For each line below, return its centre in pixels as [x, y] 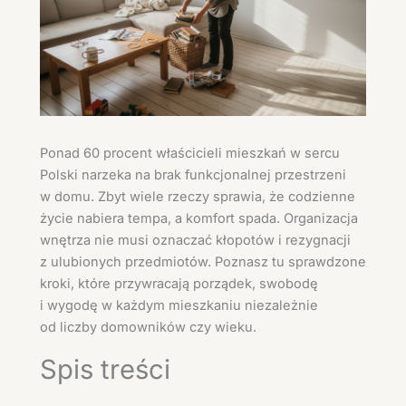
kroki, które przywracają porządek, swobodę [179, 283]
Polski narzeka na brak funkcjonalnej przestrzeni [193, 174]
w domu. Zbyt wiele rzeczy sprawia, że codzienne [198, 196]
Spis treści [105, 370]
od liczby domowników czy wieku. [148, 327]
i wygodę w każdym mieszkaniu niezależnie [179, 305]
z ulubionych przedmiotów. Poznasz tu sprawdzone [203, 261]
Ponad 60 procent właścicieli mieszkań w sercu [190, 153]
